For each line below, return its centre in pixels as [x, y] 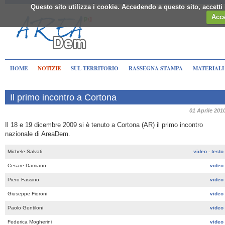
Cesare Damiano [27, 166]
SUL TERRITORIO [95, 68]
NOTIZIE [49, 68]
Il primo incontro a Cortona [63, 97]
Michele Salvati [26, 152]
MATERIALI [208, 68]
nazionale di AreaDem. [38, 134]
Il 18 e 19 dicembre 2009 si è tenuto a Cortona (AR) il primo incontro [104, 125]
